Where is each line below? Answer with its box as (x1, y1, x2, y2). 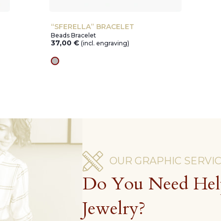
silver (54, 60, 75, 70)
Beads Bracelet (51, 32, 96, 39)
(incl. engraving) (81, 39, 129, 47)
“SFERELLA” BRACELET (51, 22, 134, 31)
